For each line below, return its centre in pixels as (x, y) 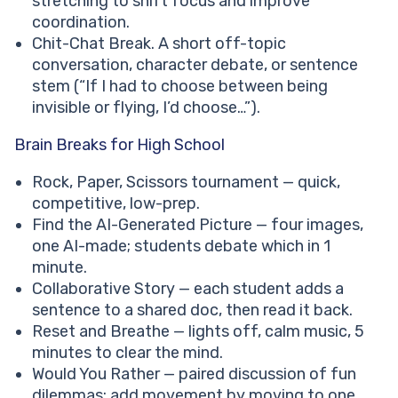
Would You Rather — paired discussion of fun (194, 374)
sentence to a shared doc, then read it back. (192, 310)
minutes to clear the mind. (127, 353)
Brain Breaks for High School (119, 145)
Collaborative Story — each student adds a (188, 289)
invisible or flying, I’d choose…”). (146, 108)
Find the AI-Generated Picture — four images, (198, 225)
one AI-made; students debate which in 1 (181, 247)
